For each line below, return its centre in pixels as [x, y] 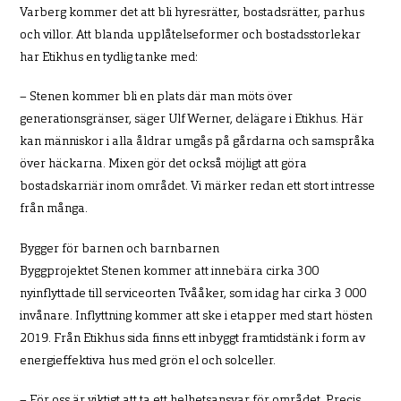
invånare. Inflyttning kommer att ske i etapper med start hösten [196, 316]
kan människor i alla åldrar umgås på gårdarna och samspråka [198, 142]
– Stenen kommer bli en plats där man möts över [157, 98]
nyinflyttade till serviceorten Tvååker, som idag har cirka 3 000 [193, 294]
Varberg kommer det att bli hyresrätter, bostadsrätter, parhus [192, 13]
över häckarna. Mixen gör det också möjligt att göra [164, 165]
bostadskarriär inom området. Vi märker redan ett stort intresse [198, 187]
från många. [54, 209]
